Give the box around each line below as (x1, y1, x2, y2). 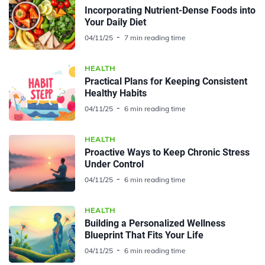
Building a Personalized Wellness (85, 217, 225, 229)
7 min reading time (124, 33, 186, 42)
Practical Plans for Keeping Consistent (85, 75, 247, 87)
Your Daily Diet (85, 16, 146, 28)
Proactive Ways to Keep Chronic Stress (85, 146, 250, 158)
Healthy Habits (85, 87, 147, 99)
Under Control (85, 158, 144, 170)
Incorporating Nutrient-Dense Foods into (85, 4, 256, 16)
